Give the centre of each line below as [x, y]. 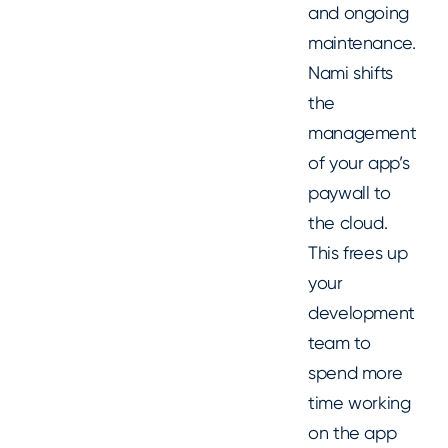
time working [359, 403]
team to [339, 343]
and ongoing [359, 13]
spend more [355, 373]
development [362, 313]
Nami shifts [351, 73]
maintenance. [362, 43]
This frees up [358, 253]
